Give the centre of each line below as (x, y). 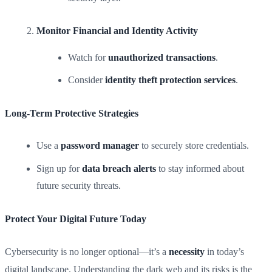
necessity (187, 252)
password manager (100, 146)
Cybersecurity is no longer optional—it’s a (87, 252)
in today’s (224, 252)
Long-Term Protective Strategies (72, 113)
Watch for (88, 57)
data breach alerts (119, 168)
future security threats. (79, 185)
